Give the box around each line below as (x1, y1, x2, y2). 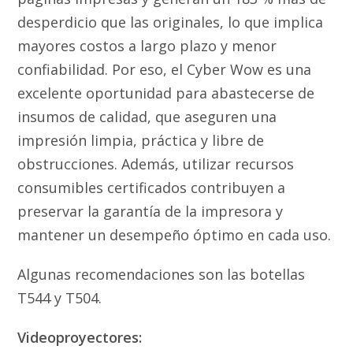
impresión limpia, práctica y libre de (17, 130, 265, 150)
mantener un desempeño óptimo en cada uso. (17, 225, 332, 244)
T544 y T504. (17, 288, 102, 307)
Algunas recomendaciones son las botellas (17, 264, 306, 284)
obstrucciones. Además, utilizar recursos (17, 154, 295, 173)
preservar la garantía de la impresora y (17, 201, 284, 221)
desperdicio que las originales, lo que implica (17, 12, 324, 32)
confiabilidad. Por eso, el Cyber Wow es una (17, 59, 312, 79)
